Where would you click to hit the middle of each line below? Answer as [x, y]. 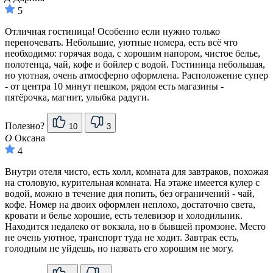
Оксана [29, 138]
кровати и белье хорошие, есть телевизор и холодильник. [124, 216]
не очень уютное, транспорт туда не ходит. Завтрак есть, [122, 238]
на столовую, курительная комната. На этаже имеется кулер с [132, 183]
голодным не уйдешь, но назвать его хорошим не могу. [119, 249]
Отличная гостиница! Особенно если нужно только [112, 32]
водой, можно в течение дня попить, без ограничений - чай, [130, 194]
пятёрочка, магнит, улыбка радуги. [77, 97]
